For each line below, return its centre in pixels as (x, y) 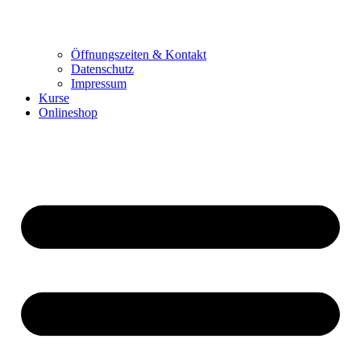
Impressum (99, 84)
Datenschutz (102, 69)
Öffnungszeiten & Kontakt (139, 55)
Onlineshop (68, 113)
